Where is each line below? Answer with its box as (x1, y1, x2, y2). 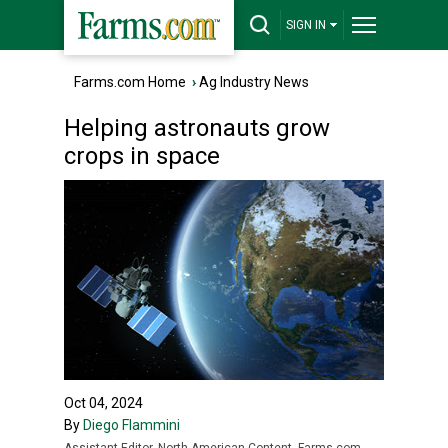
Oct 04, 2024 (64, 395, 143, 411)
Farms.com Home (74, 74, 186, 90)
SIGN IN (286, 18, 326, 32)
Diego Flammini (83, 417, 180, 433)
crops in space (64, 142, 220, 170)
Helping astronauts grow (64, 114, 330, 142)
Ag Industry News (199, 74, 309, 90)
